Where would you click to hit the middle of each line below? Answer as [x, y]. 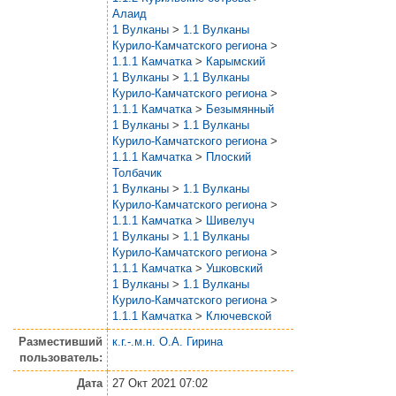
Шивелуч [230, 220]
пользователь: [61, 357]
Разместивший [60, 341]
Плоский [228, 156]
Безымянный [240, 109]
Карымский [236, 61]
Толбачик [137, 172]
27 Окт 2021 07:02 [160, 383]
